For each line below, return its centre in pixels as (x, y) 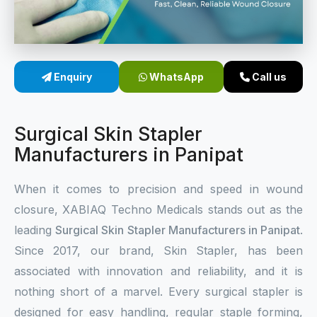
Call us (269, 77)
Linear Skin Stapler (86, 90)
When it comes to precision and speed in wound (158, 189)
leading (35, 230)
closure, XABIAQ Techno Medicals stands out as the (158, 209)
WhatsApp (176, 77)
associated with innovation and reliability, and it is (158, 271)
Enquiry (71, 77)
